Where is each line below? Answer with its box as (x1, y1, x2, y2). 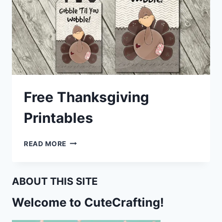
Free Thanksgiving (24, 88, 149, 106)
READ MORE (24, 139, 67, 148)
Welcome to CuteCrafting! (12, 195, 164, 210)
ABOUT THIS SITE (12, 175, 98, 187)
